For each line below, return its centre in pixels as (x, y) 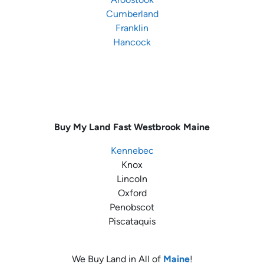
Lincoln (132, 179)
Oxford (132, 193)
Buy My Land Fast (93, 127)
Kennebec (132, 151)
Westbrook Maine (172, 127)
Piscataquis (132, 222)
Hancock (132, 42)
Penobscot (132, 207)
